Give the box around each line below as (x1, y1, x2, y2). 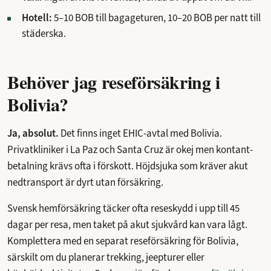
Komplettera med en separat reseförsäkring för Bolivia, (7, 233, 238, 248)
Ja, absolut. (7, 126, 59, 140)
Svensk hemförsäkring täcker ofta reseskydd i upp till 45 (7, 201, 240, 215)
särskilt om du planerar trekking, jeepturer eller (7, 250, 204, 264)
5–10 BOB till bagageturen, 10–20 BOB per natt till (52, 10, 261, 25)
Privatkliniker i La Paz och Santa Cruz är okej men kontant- (7, 142, 253, 157)
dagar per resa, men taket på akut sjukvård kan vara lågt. (7, 217, 247, 232)
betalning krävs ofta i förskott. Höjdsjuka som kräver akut (7, 158, 248, 173)
